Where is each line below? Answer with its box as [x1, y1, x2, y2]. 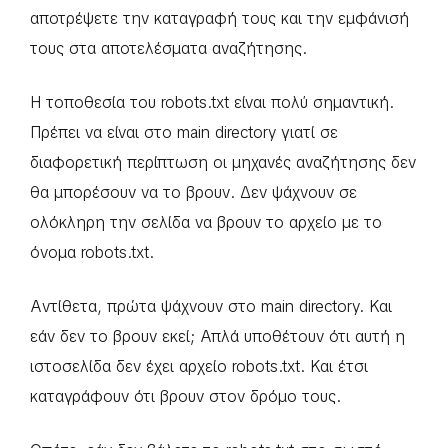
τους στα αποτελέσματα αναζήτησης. [30, 38, 307, 60]
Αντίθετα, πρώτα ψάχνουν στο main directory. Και [30, 296, 392, 318]
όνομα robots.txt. [30, 242, 154, 264]
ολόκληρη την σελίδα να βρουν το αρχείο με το [30, 212, 382, 234]
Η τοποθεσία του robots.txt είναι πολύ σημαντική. [30, 92, 394, 114]
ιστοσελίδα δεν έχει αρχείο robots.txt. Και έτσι [30, 356, 368, 378]
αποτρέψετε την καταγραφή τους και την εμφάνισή [30, 8, 409, 30]
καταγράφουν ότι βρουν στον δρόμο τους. [30, 386, 341, 408]
